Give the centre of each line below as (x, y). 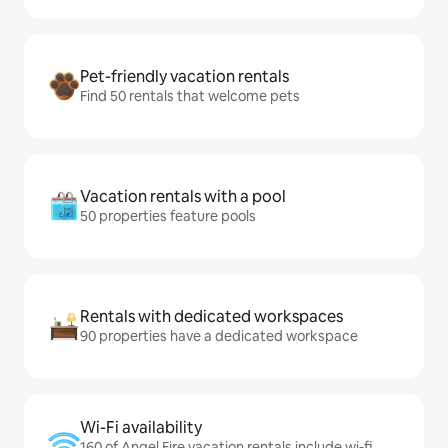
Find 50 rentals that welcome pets (190, 96)
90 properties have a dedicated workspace (219, 336)
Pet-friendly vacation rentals (184, 76)
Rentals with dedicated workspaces (211, 316)
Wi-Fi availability (141, 427)
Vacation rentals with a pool (183, 196)
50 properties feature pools (168, 216)
